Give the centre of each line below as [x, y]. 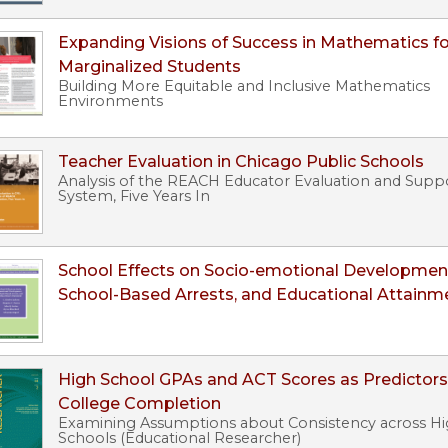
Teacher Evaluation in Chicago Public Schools [241, 162]
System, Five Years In [134, 196]
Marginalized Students [149, 67]
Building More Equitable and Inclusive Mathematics [244, 86]
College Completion [139, 404]
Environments [110, 101]
